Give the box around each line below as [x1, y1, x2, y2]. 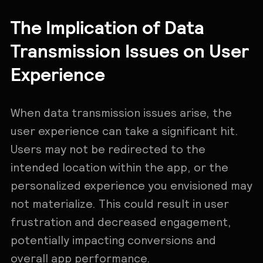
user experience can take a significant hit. [10, 124, 238, 137]
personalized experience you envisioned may [10, 178, 252, 192]
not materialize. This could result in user [10, 197, 229, 210]
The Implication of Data [10, 15, 204, 38]
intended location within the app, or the [10, 160, 228, 174]
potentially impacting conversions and [10, 233, 216, 247]
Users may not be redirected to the [10, 142, 205, 156]
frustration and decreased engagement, [10, 215, 231, 228]
